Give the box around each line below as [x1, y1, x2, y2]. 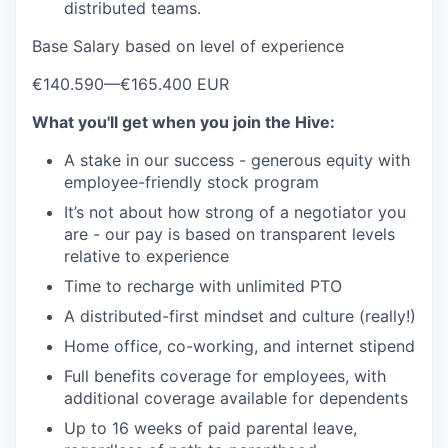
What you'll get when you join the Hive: [32, 112, 335, 132]
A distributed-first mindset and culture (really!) [64, 306, 416, 326]
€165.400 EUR [120, 74, 229, 94]
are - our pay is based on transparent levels [64, 224, 395, 244]
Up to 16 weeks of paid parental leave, [64, 418, 357, 438]
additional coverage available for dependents [64, 388, 408, 408]
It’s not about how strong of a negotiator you [64, 202, 406, 222]
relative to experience [64, 246, 229, 266]
